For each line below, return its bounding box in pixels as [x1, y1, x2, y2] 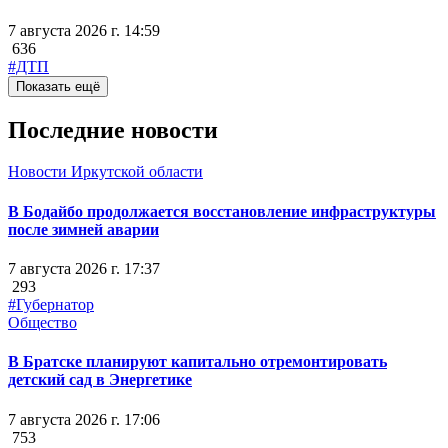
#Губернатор [8, 295, 94, 313]
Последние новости [8, 116, 218, 143]
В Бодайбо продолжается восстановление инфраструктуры [8, 202, 436, 220]
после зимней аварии [8, 220, 159, 238]
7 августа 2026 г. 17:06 [8, 410, 160, 428]
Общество [8, 313, 77, 331]
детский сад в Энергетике [8, 371, 192, 389]
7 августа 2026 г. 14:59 [8, 21, 160, 39]
